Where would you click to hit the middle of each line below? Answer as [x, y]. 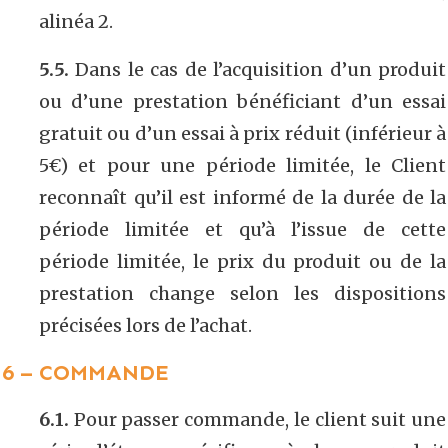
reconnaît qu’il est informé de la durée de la [242, 197]
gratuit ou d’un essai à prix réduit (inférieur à [242, 133]
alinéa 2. [76, 21]
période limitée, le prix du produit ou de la [242, 261]
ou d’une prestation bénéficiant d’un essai [242, 101]
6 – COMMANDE [85, 372]
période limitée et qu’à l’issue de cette [242, 229]
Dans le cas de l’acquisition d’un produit [257, 69]
